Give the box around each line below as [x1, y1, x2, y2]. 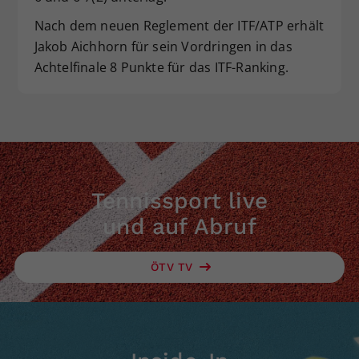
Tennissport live [91, 187, 268, 214]
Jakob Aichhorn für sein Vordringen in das [34, 37, 292, 55]
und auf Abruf [103, 212, 256, 240]
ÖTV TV [151, 260, 197, 273]
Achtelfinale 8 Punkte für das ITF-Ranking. [34, 58, 299, 76]
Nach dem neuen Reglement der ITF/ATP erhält [34, 16, 325, 34]
